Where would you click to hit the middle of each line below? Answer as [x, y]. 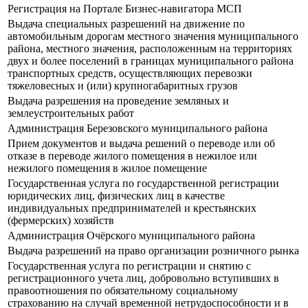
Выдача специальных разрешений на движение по [126, 24]
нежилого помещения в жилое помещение [107, 168]
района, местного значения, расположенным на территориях [150, 49]
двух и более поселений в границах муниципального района [151, 61]
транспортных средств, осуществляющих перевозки [130, 74]
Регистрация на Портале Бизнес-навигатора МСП [125, 9]
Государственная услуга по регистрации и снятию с [129, 266]
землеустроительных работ [71, 113]
